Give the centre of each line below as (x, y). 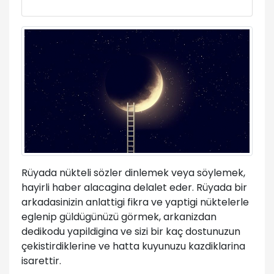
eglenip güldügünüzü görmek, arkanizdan (119, 217)
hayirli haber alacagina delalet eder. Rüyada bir (134, 188)
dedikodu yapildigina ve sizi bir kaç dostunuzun (131, 232)
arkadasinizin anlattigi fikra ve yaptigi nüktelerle (135, 202)
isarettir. (41, 261)
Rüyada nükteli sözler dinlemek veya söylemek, (133, 173)
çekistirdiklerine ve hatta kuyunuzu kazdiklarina (133, 246)
